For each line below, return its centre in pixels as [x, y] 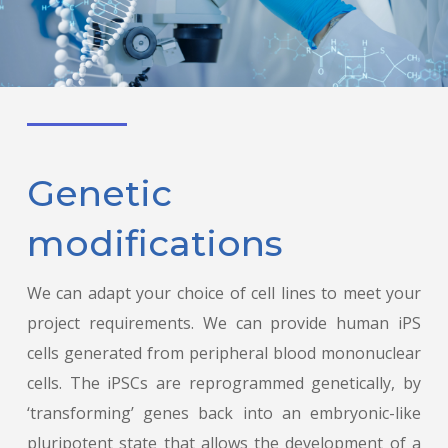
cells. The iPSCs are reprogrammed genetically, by [224, 382]
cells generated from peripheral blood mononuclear [224, 352]
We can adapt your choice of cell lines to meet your [224, 292]
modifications [154, 242]
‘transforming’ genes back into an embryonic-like [224, 412]
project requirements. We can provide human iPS [224, 322]
